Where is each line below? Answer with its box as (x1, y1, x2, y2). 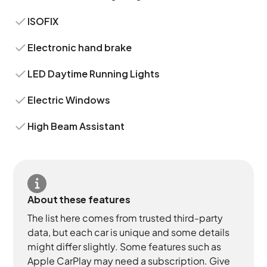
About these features (27, 193, 131, 206)
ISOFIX (27, 15, 59, 27)
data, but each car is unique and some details (27, 226, 230, 238)
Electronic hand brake (27, 41, 132, 54)
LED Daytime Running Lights (27, 67, 160, 80)
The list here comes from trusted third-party (27, 212, 223, 224)
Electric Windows (27, 94, 111, 106)
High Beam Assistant (27, 120, 125, 132)
